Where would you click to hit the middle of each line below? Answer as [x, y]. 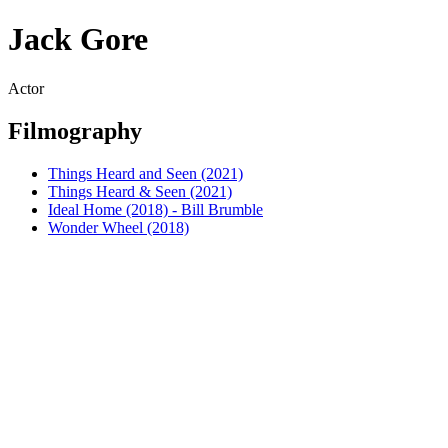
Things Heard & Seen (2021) [140, 191]
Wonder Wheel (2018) [118, 227]
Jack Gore [78, 39]
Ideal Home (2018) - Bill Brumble [155, 209]
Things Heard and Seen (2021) [145, 173]
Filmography [75, 130]
